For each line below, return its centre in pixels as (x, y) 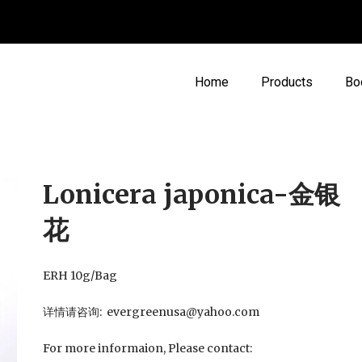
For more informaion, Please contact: (148, 349)
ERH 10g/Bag (80, 276)
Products (287, 82)
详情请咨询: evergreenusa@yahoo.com (151, 312)
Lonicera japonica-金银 (191, 194)
